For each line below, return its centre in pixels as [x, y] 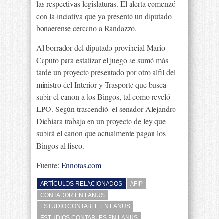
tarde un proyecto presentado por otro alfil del [106, 72]
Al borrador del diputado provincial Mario [101, 48]
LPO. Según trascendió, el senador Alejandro [106, 109]
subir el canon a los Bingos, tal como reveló [103, 97]
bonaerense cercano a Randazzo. [87, 28]
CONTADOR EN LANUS [72, 195]
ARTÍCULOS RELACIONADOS [81, 184]
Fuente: [49, 165]
